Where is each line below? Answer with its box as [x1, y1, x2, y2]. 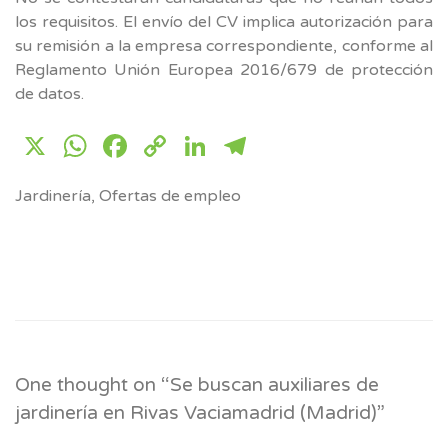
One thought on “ [15, 373, 170, 396]
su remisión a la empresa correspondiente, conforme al [15, 35, 433, 56]
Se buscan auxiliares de [170, 373, 379, 396]
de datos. [15, 83, 84, 104]
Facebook [131, 126, 281, 165]
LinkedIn [211, 126, 343, 165]
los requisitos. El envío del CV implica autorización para [15, 11, 433, 32]
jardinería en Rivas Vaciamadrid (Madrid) [15, 401, 377, 424]
